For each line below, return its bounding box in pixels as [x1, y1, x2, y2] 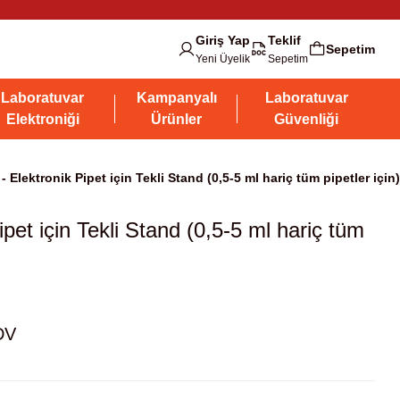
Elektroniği [5, 112, 79, 127]
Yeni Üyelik [196, 53, 250, 65]
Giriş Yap [196, 33, 250, 47]
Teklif [268, 33, 301, 47]
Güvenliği [274, 112, 339, 127]
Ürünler [151, 112, 203, 127]
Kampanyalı [136, 90, 217, 105]
